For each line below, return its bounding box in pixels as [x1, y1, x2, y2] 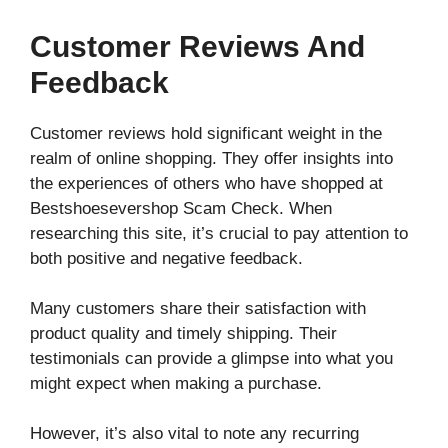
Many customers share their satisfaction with [30, 299, 366, 319]
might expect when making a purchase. [30, 374, 322, 394]
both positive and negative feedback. [30, 249, 303, 269]
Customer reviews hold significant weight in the [30, 124, 382, 144]
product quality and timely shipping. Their [30, 324, 337, 344]
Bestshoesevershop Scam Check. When [30, 199, 332, 219]
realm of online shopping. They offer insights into [30, 149, 393, 169]
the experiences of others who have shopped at [30, 174, 383, 194]
